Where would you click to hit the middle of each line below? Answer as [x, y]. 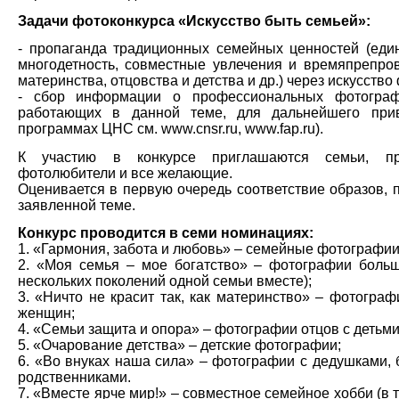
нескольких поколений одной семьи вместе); [165, 281]
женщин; [46, 313]
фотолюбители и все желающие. [125, 173]
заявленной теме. [77, 205]
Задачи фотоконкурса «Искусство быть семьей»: [194, 20]
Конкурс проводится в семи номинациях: [166, 232]
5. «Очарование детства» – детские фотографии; [179, 345]
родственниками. [74, 377]
